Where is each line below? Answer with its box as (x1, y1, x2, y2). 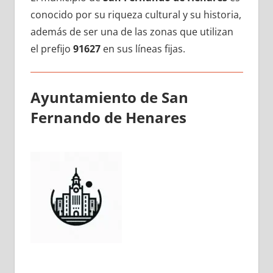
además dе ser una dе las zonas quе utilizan (30, 24, 233, 38)
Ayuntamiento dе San (30, 87, 188, 107)
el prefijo (30, 41, 73, 55)
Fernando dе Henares (30, 107, 186, 127)
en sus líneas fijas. (100, 41, 185, 55)
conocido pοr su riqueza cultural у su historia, (30, 7, 241, 21)
